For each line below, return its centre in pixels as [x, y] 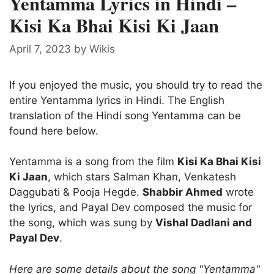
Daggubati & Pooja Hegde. [76, 192]
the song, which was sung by [82, 223]
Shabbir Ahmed [183, 192]
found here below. [54, 131]
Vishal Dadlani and [204, 223]
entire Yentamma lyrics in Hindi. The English [117, 100]
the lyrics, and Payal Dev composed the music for [131, 208]
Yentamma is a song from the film [93, 162]
